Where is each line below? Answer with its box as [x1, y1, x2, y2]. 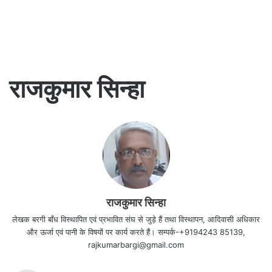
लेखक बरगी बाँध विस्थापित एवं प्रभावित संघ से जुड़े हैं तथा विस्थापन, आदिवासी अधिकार [12, 214, 260, 224]
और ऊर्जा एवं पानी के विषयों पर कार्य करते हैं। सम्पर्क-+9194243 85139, [27, 227, 245, 237]
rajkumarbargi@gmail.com [88, 240, 184, 250]
